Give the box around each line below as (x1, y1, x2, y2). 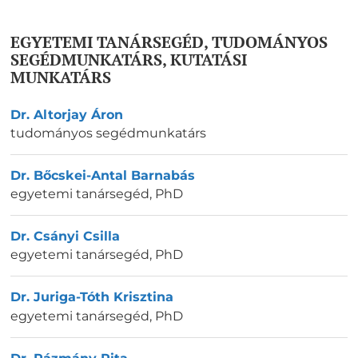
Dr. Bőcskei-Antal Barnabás (10, 168, 195, 184)
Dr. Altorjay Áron (10, 106, 123, 122)
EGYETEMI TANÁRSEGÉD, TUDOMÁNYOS (10, 30, 328, 53)
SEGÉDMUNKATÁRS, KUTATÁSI (10, 48, 247, 70)
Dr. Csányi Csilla (10, 229, 120, 245)
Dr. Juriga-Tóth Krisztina (10, 289, 173, 305)
